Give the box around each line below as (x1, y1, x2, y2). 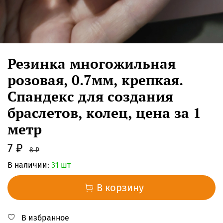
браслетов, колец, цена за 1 (7, 103, 201, 122)
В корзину (97, 181, 144, 194)
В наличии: (7, 160, 49, 170)
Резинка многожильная (7, 54, 176, 73)
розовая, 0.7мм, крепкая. (7, 70, 183, 89)
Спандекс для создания (7, 87, 173, 106)
